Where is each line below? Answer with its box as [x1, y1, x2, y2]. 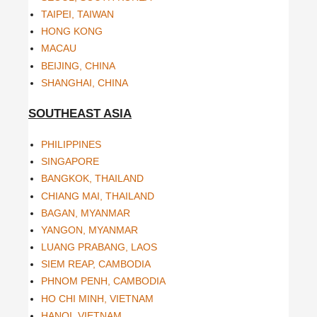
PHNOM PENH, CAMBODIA [41, 275, 166, 287]
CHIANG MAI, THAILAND [41, 190, 154, 202]
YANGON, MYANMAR [41, 224, 138, 236]
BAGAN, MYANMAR [41, 207, 130, 219]
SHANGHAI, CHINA [41, 76, 128, 88]
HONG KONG [41, 25, 103, 38]
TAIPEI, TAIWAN [41, 8, 114, 21]
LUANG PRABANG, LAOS [41, 241, 157, 253]
